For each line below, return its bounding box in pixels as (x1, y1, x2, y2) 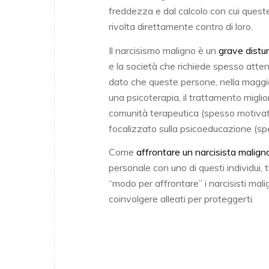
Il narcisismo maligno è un (109, 44, 219, 56)
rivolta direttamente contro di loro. (109, 20, 253, 32)
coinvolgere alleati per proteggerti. (109, 193, 254, 205)
